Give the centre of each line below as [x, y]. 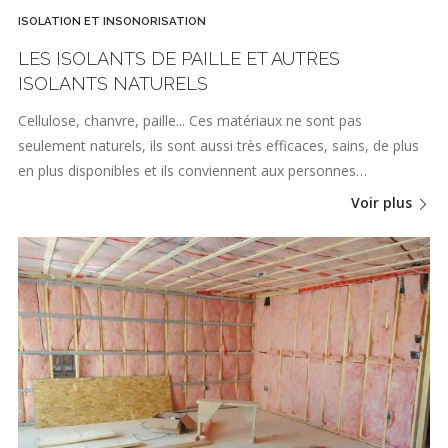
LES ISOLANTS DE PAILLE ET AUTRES [179, 58]
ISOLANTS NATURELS [113, 83]
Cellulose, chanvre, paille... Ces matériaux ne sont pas [190, 120]
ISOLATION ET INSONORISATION [112, 21]
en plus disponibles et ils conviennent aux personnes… [192, 170]
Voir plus [383, 203]
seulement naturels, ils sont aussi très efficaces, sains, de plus [218, 145]
